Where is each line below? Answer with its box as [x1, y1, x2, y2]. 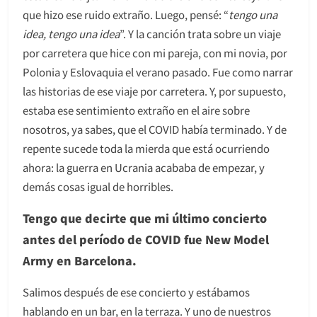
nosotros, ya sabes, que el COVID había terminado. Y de [23, 121, 287, 137]
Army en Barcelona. [23, 251, 137, 269]
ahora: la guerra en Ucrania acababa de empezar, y [23, 159, 265, 175]
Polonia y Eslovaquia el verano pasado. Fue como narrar [23, 64, 293, 79]
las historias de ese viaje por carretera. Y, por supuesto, [23, 83, 286, 98]
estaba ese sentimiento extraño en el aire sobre [23, 102, 250, 117]
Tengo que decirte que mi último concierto [23, 209, 267, 226]
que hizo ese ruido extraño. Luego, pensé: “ [23, 6, 229, 22]
